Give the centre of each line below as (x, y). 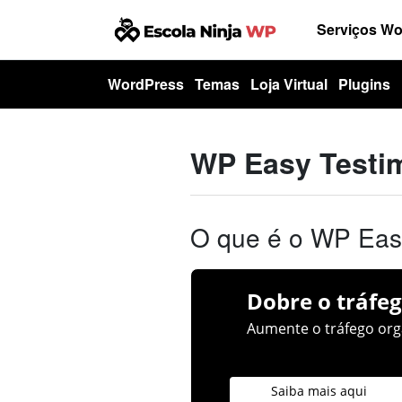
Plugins (364, 84)
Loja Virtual (289, 84)
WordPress (146, 84)
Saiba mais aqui (319, 390)
